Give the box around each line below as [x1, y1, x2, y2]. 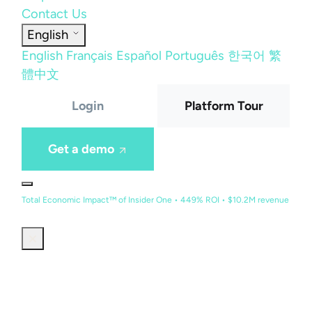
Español [116, 48, 162, 63]
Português [165, 48, 224, 63]
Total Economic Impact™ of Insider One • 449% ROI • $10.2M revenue [22, 195, 289, 205]
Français [66, 48, 113, 63]
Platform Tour [184, 98, 263, 114]
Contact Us [22, 6, 87, 22]
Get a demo [47, 141, 117, 157]
